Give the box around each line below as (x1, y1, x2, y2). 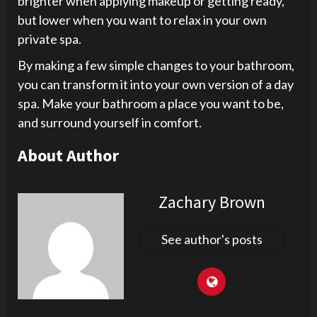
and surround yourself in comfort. (18, 114, 202, 130)
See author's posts (161, 231, 263, 247)
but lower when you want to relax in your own (18, 11, 267, 28)
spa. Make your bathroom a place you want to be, (18, 95, 284, 111)
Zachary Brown (158, 190, 265, 213)
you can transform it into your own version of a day (18, 76, 294, 92)
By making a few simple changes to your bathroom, (18, 57, 294, 73)
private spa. (18, 30, 83, 47)
